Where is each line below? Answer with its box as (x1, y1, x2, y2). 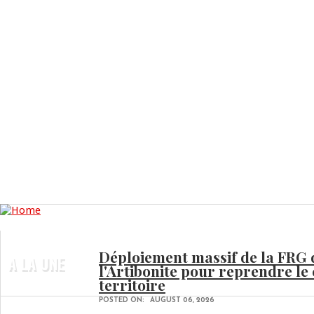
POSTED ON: (99, 296, 146, 304)
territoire (99, 275, 165, 294)
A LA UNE (8, 252, 64, 274)
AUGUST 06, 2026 (150, 296, 214, 304)
